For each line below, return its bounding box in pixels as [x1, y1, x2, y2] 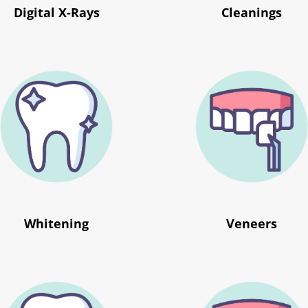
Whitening [24, 215, 89, 232]
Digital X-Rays [13, 4, 100, 21]
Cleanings [221, 4, 282, 21]
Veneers [225, 215, 277, 232]
